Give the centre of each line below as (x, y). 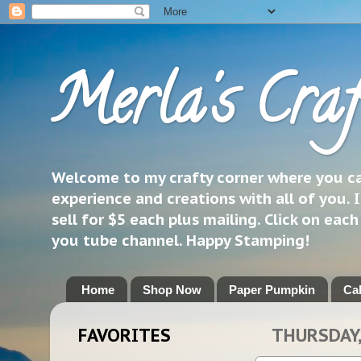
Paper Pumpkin (272, 289)
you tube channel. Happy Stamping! (180, 240)
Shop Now (172, 289)
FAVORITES (124, 335)
